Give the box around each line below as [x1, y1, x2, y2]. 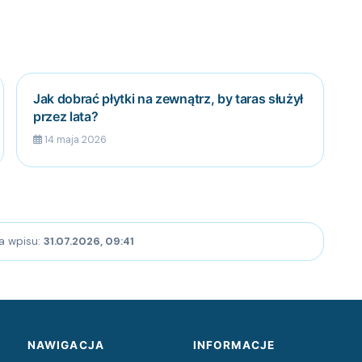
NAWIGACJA [27, 339, 104, 352]
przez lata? [32, 108, 99, 125]
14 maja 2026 [41, 133, 107, 147]
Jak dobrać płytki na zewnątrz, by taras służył [32, 90, 304, 107]
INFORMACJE [193, 339, 275, 352]
